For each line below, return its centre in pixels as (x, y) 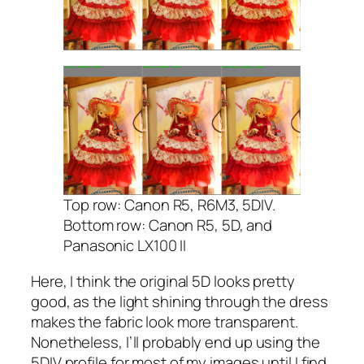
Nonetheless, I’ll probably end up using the (175, 342)
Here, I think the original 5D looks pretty (163, 281)
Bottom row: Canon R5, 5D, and (168, 225)
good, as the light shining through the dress (180, 301)
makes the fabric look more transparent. (165, 321)
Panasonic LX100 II (125, 246)
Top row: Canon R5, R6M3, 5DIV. (169, 205)
